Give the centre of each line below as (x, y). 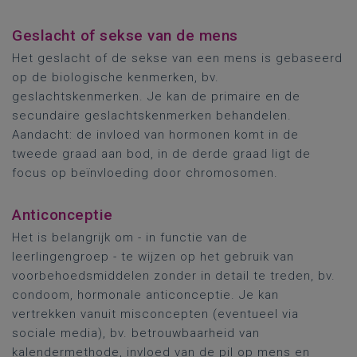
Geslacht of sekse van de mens (125, 35)
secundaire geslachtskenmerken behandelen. (152, 116)
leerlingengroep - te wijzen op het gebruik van (153, 257)
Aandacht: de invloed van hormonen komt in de (155, 135)
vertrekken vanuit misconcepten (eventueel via (155, 314)
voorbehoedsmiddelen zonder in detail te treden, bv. (174, 276)
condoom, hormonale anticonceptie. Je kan (145, 295)
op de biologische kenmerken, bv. (116, 77)
